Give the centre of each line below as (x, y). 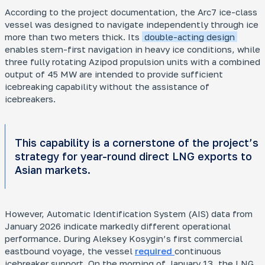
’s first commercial (203, 238)
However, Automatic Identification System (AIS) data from (129, 214)
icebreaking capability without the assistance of (107, 86)
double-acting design (190, 37)
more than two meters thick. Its (73, 37)
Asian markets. (53, 170)
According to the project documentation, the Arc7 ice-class (131, 12)
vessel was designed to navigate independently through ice (132, 24)
